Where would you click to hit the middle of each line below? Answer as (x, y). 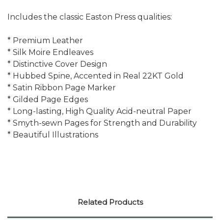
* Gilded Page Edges (48, 100)
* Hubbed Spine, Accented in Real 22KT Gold (96, 76)
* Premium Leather (45, 41)
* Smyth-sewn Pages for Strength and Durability (102, 123)
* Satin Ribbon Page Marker (62, 88)
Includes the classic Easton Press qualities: (90, 17)
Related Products (110, 202)
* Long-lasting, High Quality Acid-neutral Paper (99, 111)
